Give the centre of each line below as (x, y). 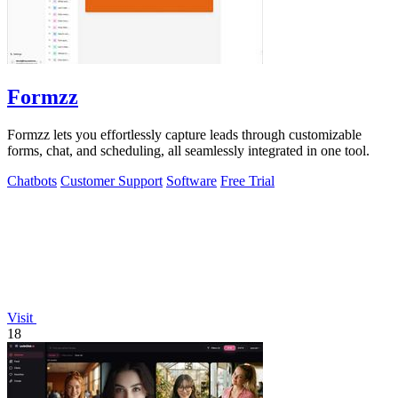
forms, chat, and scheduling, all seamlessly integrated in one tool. (188, 150)
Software (191, 180)
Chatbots (32, 180)
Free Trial (247, 180)
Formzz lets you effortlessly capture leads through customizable (184, 134)
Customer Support (111, 180)
